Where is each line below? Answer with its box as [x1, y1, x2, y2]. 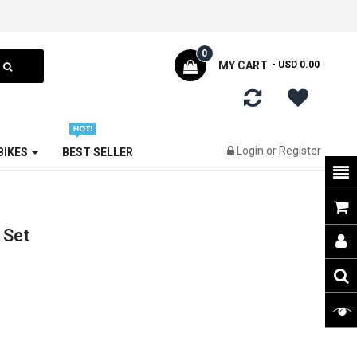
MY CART [218, 59, 268, 72]
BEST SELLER [61, 146, 133, 159]
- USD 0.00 [271, 59, 320, 70]
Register [279, 144, 321, 157]
